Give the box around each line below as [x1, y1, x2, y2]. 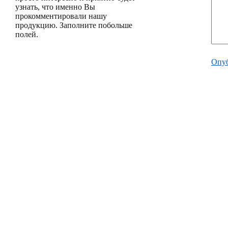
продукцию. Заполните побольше [15, 21, 132, 30]
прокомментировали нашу [15, 12, 107, 20]
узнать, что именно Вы [15, 3, 95, 11]
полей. [15, 30, 38, 39]
